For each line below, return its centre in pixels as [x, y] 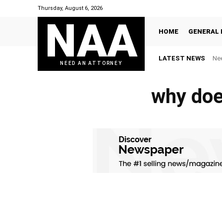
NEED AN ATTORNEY [91, 63]
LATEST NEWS [182, 58]
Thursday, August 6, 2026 [70, 8]
